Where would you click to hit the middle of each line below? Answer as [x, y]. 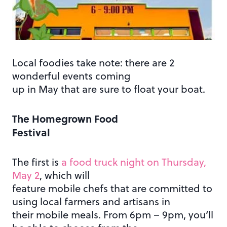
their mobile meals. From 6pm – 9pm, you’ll [113, 215]
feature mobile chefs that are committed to [112, 188]
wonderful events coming [71, 76]
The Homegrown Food [65, 119]
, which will [65, 175]
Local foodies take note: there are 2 [93, 63]
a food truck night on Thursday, [134, 162]
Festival [31, 132]
